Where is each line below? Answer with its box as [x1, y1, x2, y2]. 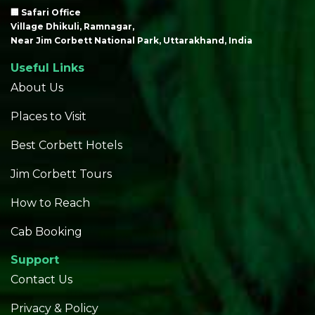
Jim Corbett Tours [11, 167, 112, 181]
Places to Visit [11, 109, 86, 123]
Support [11, 252, 59, 266]
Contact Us [11, 272, 72, 286]
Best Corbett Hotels [11, 138, 122, 152]
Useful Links [11, 60, 84, 75]
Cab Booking [11, 224, 82, 238]
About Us [11, 80, 63, 94]
